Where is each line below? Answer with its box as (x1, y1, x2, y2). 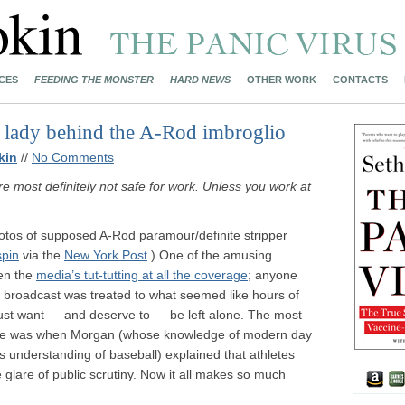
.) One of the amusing (147, 248, 272, 262)
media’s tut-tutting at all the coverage (36, 268, 248, 282)
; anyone (248, 268, 297, 282)
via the (19, 248, 64, 262)
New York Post (64, 248, 147, 262)
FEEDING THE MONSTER (34, 74, 154, 85)
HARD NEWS (170, 74, 231, 85)
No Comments (32, 150, 114, 165)
